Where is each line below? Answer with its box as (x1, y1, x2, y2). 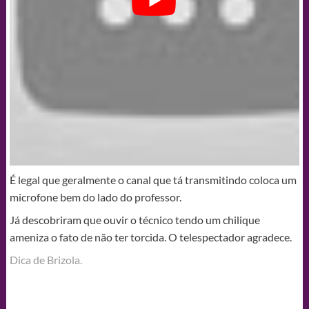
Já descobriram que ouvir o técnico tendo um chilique (9, 212, 260, 226)
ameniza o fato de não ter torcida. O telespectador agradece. (9, 230, 292, 243)
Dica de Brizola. (9, 252, 82, 266)
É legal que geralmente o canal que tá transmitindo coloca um (9, 172, 297, 186)
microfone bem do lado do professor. (9, 190, 181, 203)
